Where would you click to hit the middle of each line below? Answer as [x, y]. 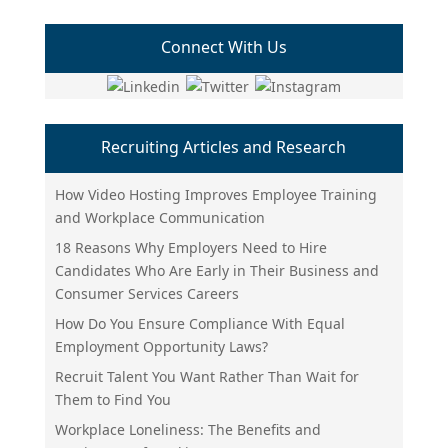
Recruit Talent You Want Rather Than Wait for [206, 377]
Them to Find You [112, 400]
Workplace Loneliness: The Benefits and [187, 430]
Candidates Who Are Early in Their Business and [216, 271]
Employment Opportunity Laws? [161, 347]
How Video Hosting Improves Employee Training [215, 195]
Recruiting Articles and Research [224, 146]
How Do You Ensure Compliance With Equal [199, 324]
